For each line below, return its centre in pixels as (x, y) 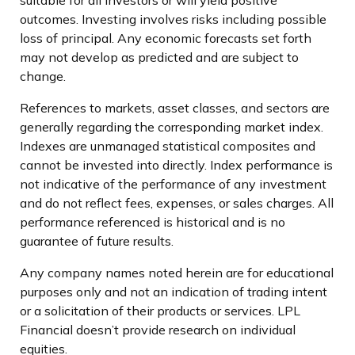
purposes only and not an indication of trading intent (174, 291)
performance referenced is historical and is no (153, 221)
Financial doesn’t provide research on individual (158, 329)
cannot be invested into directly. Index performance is (176, 164)
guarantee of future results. (97, 240)
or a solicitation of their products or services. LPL (160, 310)
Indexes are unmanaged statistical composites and (168, 145)
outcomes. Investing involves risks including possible (173, 19)
